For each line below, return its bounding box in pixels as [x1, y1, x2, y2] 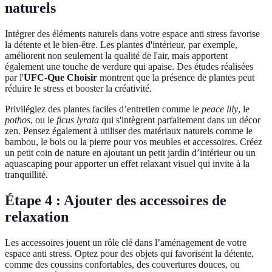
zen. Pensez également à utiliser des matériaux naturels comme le [5, 125, 253, 136]
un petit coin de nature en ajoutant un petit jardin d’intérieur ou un [5, 147, 256, 158]
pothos [5, 114, 30, 125]
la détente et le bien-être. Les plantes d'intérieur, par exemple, [5, 39, 237, 50]
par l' [5, 72, 24, 83]
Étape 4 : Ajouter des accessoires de [5, 192, 226, 208]
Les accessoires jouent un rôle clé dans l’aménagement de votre [5, 237, 246, 248]
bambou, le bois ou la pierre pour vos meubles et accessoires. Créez [5, 136, 262, 147]
